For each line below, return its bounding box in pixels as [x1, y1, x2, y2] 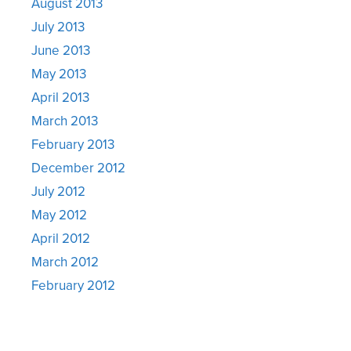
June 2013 [31, 40, 90, 60]
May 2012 [31, 204, 87, 224]
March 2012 [31, 251, 99, 271]
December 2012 [31, 157, 125, 177]
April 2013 [31, 87, 89, 107]
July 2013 [31, 16, 85, 36]
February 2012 [31, 275, 115, 295]
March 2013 [31, 110, 98, 130]
